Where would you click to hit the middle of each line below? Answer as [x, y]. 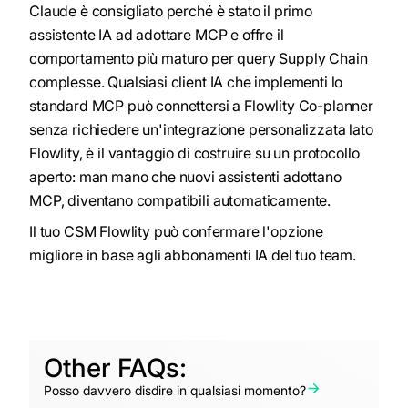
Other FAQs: [115, 368]
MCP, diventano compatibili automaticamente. [180, 201]
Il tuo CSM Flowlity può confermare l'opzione [176, 232]
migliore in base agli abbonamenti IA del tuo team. [193, 255]
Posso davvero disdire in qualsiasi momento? [175, 391]
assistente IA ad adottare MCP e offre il [157, 35]
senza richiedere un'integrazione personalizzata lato [201, 130]
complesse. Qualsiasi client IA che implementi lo [186, 82]
